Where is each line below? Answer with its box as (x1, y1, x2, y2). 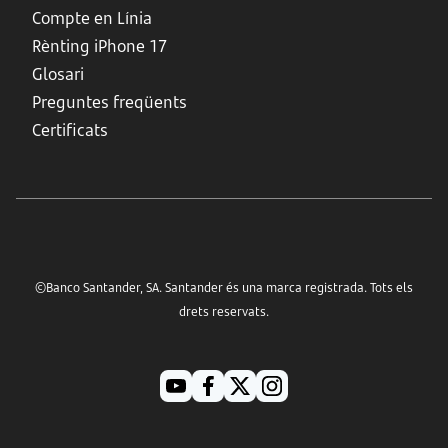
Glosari (32, 63, 84, 85)
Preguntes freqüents (32, 91, 187, 113)
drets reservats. (179, 303, 269, 320)
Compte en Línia (32, 7, 152, 29)
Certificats (32, 119, 108, 141)
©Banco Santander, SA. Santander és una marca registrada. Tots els (35, 279, 413, 296)
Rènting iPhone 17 (32, 35, 167, 57)
